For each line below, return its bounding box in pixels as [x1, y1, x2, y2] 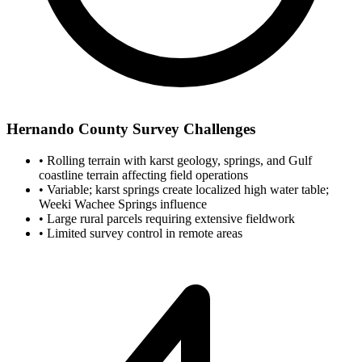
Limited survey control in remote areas [44, 225, 242, 240]
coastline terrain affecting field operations [39, 167, 248, 182]
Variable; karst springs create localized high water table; [44, 182, 329, 196]
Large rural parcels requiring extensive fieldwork [44, 211, 295, 225]
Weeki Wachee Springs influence [39, 196, 207, 211]
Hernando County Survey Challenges [6, 120, 255, 137]
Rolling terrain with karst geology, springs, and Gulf [44, 153, 312, 167]
